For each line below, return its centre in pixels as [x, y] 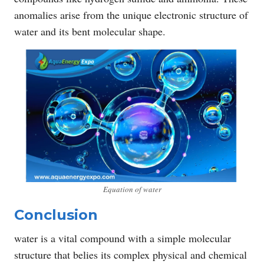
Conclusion [56, 214]
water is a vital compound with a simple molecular [123, 238]
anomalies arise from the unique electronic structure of [131, 14]
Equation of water [132, 189]
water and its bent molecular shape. [90, 31]
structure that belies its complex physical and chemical [131, 254]
